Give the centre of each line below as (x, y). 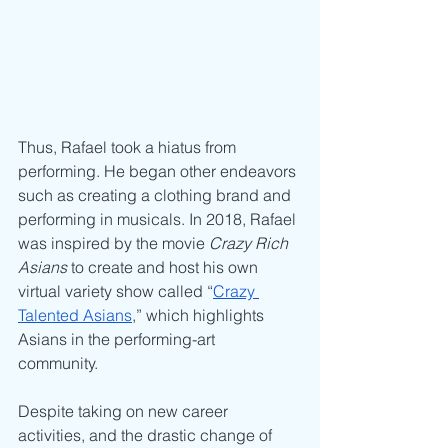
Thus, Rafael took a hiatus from (129, 147)
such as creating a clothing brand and (156, 195)
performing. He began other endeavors (159, 171)
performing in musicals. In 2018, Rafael (159, 219)
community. (60, 363)
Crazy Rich (250, 243)
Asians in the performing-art (118, 339)
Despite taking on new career (125, 411)
